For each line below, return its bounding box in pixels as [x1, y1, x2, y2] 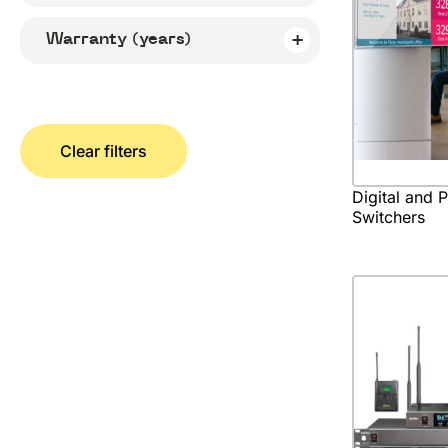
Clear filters [60, 141, 147, 161]
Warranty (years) [46, 28, 191, 49]
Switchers [352, 207, 425, 228]
